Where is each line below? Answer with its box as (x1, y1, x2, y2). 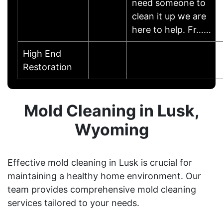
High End (23, 48, 61, 59)
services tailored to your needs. (7, 197, 139, 208)
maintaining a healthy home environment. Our (7, 170, 201, 181)
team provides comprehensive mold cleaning (7, 184, 196, 195)
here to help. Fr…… (132, 24, 211, 35)
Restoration (23, 61, 72, 72)
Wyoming (74, 119, 149, 139)
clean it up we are (132, 10, 206, 21)
